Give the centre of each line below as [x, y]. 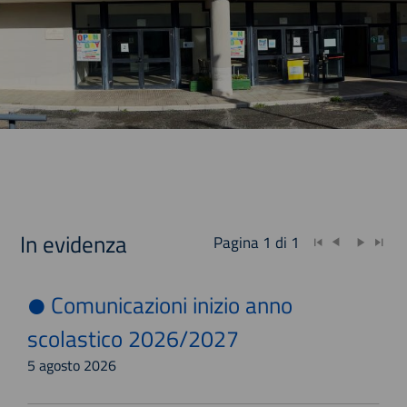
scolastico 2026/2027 [134, 338]
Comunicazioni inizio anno [169, 305]
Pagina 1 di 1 [262, 243]
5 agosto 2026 [72, 365]
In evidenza [74, 244]
